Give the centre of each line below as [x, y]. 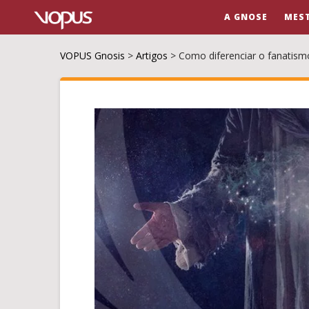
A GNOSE [246, 17]
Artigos [152, 56]
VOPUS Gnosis [92, 56]
